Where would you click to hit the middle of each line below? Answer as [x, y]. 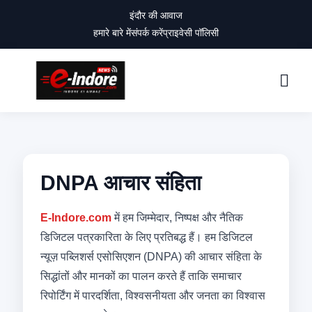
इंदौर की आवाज [156, 15]
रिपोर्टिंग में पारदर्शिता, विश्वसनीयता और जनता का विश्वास [153, 296]
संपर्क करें [147, 33]
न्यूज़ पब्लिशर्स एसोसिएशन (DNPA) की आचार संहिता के [151, 257]
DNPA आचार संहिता [120, 183]
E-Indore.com [76, 218]
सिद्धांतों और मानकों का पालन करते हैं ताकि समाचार [141, 276]
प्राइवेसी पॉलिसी [191, 33]
